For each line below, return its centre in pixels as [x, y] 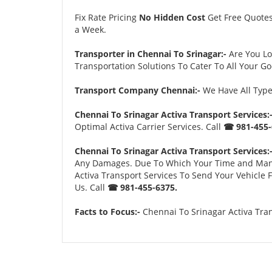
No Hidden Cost [172, 17]
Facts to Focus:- [107, 211]
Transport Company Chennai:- [138, 90]
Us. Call [91, 187]
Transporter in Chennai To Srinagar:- [152, 53]
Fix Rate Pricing [107, 17]
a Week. [90, 29]
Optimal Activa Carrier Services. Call [149, 126]
